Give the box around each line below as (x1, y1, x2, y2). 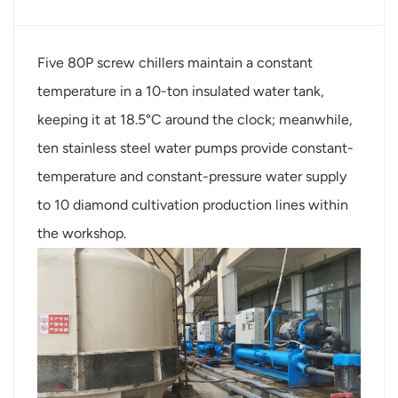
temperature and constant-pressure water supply (37, 168, 347, 186)
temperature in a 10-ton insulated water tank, (37, 83, 325, 100)
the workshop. (37, 225, 127, 243)
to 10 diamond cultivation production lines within (37, 196, 349, 214)
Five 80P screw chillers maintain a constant (37, 54, 314, 72)
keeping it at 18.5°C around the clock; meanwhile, (37, 111, 354, 129)
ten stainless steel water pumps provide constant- (37, 139, 354, 157)
